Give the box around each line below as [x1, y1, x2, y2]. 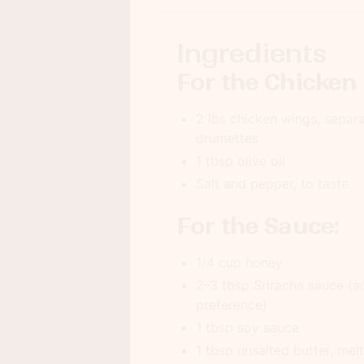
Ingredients [176, 37, 327, 70]
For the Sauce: [176, 211, 340, 240]
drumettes [196, 130, 258, 146]
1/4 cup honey [196, 254, 283, 271]
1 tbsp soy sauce [196, 319, 299, 336]
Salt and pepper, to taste [196, 175, 349, 192]
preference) [196, 297, 267, 313]
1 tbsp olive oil [196, 153, 285, 169]
